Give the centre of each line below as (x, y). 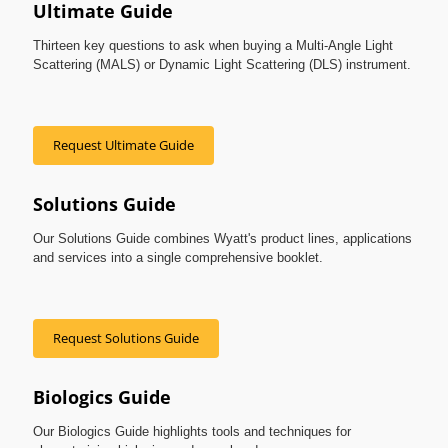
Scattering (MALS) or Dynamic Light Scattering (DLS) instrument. (222, 65)
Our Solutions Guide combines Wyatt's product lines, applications (222, 239)
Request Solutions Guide (126, 338)
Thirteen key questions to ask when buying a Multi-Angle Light (213, 46)
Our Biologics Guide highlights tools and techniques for (192, 432)
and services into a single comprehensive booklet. (178, 258)
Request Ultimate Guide (123, 145)
